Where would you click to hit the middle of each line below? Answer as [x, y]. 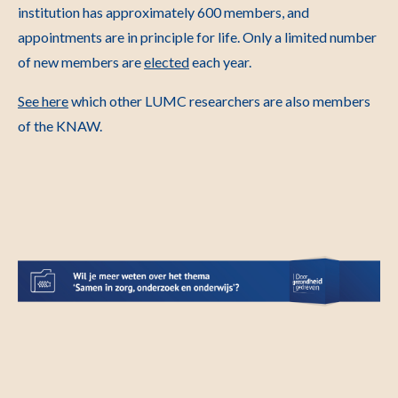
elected [167, 62]
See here [43, 101]
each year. [220, 62]
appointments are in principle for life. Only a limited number [197, 37]
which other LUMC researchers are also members [219, 101]
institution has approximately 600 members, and [163, 12]
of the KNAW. [60, 126]
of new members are [81, 62]
